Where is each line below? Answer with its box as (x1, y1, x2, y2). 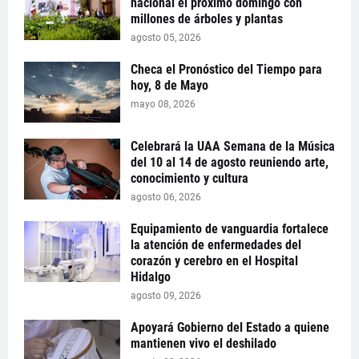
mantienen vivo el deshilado (131, 336, 276, 351)
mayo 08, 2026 (131, 99, 196, 110)
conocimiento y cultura (131, 171, 248, 186)
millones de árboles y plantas (131, 11, 283, 26)
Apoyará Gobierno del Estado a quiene (131, 320, 329, 335)
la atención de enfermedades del (131, 237, 301, 252)
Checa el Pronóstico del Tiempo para (131, 62, 322, 77)
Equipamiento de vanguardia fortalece (131, 221, 329, 236)
